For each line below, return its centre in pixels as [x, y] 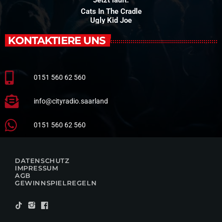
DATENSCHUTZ [42, 160]
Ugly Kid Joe [111, 21]
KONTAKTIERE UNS [57, 40]
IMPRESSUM [37, 168]
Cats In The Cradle [111, 12]
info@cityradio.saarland [71, 101]
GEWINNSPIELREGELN [56, 183]
